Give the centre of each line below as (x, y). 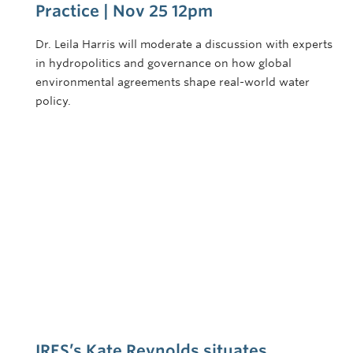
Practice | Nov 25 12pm (124, 11)
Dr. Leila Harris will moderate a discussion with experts (184, 45)
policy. (53, 101)
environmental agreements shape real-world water (173, 82)
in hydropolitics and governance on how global (163, 63)
